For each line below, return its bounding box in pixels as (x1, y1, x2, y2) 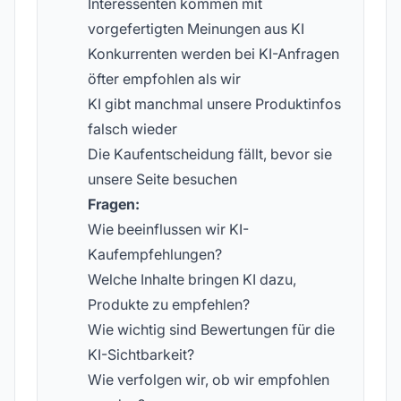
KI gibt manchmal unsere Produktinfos (88, 95, 341, 113)
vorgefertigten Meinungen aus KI (88, 20, 304, 38)
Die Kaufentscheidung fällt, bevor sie (88, 145, 332, 163)
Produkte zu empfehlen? (88, 295, 250, 313)
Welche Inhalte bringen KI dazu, (88, 270, 296, 288)
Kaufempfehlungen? (88, 245, 222, 263)
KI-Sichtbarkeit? (88, 346, 194, 363)
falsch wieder (88, 120, 177, 138)
